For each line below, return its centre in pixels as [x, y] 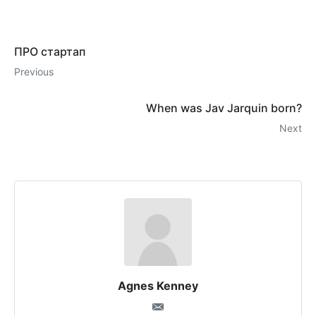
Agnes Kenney [158, 286]
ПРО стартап [50, 52]
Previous [34, 72]
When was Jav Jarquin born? [224, 108]
